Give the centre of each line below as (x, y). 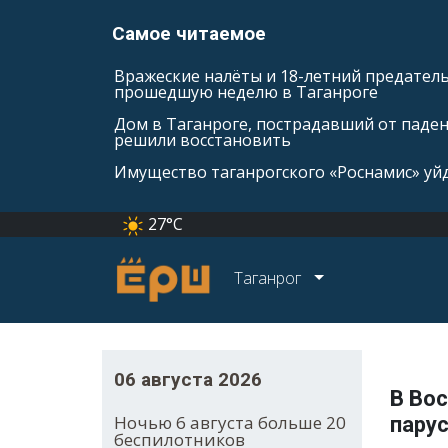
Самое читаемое (189, 33)
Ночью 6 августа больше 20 (230, 423)
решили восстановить (202, 140)
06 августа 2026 (188, 380)
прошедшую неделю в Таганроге (246, 92)
